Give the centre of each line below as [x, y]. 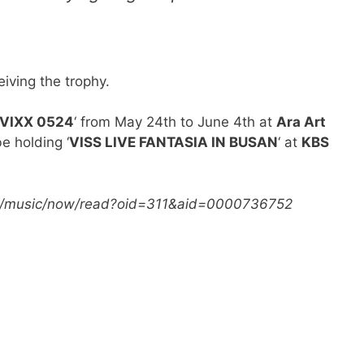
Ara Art [301, 122]
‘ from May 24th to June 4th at [175, 122]
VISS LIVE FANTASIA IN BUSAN [173, 143]
